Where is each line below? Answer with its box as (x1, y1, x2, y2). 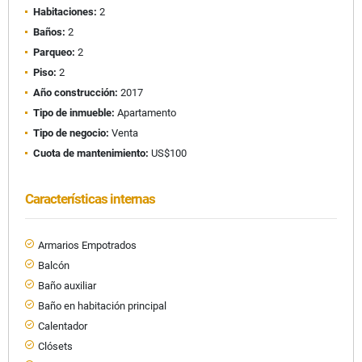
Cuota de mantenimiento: (33, 146, 149, 159)
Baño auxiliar (38, 279, 96, 292)
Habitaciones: (33, 5, 97, 18)
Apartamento (115, 106, 176, 119)
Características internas (25, 190, 155, 207)
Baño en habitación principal (38, 299, 166, 312)
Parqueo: (33, 45, 75, 58)
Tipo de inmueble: (33, 106, 115, 119)
